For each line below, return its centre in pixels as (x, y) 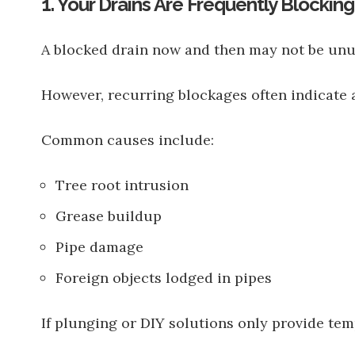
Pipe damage (99, 247)
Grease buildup (109, 216)
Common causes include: (128, 140)
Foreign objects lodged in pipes (164, 278)
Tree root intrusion (122, 185)
